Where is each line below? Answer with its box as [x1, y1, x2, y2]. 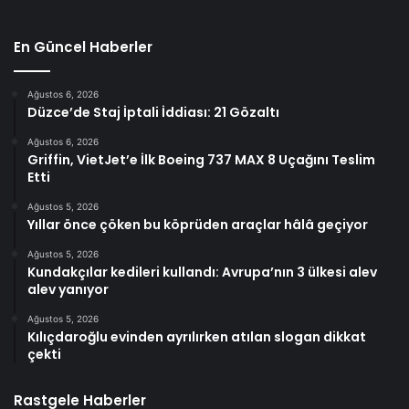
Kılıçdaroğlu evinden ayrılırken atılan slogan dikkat [27, 328, 366, 347]
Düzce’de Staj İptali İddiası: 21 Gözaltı [27, 103, 279, 122]
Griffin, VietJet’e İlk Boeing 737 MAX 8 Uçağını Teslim [27, 151, 375, 170]
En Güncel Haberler [14, 37, 152, 58]
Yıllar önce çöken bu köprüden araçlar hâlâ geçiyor [27, 215, 368, 235]
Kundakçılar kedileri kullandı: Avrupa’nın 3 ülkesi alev [27, 263, 377, 282]
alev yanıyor [27, 280, 109, 299]
